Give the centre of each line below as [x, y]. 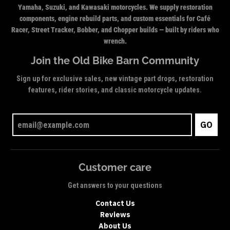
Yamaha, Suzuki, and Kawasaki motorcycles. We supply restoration [115, 7]
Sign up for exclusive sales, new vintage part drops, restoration [115, 78]
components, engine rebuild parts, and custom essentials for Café [115, 18]
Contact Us [115, 204]
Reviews [115, 215]
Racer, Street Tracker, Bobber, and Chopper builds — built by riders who [115, 30]
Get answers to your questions [115, 186]
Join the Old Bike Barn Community [115, 60]
